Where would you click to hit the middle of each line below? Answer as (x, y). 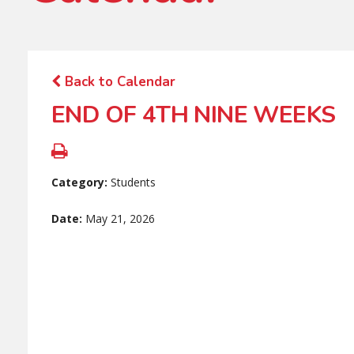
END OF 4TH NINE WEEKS (194, 115)
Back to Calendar (118, 82)
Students (133, 183)
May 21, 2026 (120, 219)
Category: (81, 183)
